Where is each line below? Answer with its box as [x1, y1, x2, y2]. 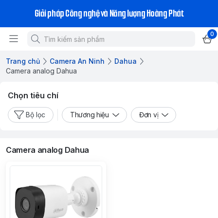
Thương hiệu [70, 110, 109, 119]
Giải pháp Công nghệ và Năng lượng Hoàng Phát [34, 7, 184, 20]
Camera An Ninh [50, 57, 105, 65]
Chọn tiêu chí [8, 91, 58, 100]
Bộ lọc [26, 110, 45, 119]
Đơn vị [139, 110, 159, 119]
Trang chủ [6, 57, 40, 65]
